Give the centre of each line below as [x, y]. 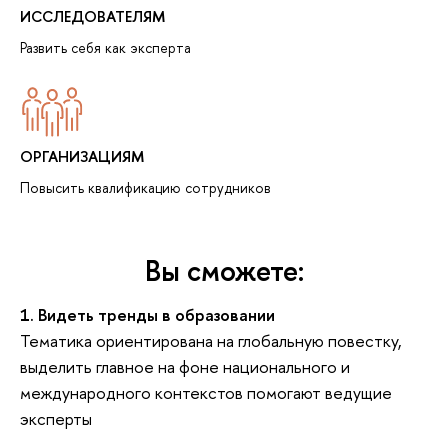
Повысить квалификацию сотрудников [145, 188]
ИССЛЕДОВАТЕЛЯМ [92, 17]
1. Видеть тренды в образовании [147, 315]
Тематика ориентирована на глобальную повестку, [211, 341]
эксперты [56, 419]
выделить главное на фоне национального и [185, 367]
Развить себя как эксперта [105, 47]
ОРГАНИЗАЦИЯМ [82, 157]
